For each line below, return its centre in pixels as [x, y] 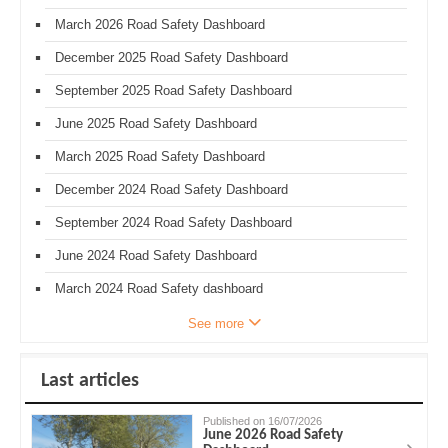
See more [215, 323]
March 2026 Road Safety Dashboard [160, 24]
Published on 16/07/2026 [263, 420]
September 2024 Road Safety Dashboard [173, 222]
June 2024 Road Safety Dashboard [156, 255]
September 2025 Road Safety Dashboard [173, 90]
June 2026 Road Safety [273, 435]
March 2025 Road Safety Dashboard [160, 156]
